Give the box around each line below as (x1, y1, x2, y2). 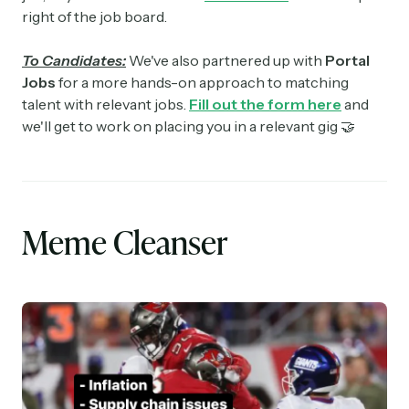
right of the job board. (22, 7, 167, 26)
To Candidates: (22, 51, 126, 70)
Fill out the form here (189, 95, 341, 114)
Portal (325, 51, 370, 70)
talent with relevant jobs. (22, 95, 189, 114)
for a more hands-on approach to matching (56, 73, 349, 92)
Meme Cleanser (22, 219, 228, 266)
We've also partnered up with (126, 51, 325, 70)
